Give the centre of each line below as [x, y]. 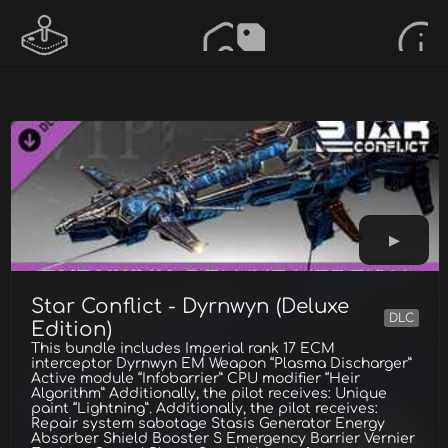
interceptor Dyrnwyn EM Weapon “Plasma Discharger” [221, 363]
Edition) [71, 329]
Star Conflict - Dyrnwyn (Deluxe [190, 306]
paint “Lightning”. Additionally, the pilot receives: [204, 408]
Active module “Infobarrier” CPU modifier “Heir [195, 378]
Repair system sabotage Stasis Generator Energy [208, 423]
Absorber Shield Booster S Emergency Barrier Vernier [223, 438]
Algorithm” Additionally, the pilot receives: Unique [209, 393]
